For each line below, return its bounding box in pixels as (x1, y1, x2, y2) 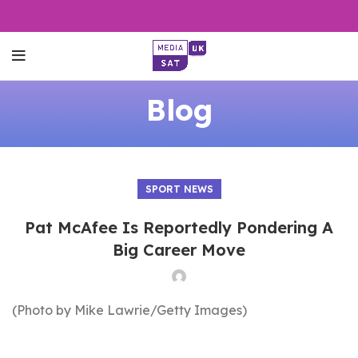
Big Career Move (113, 240, 245, 260)
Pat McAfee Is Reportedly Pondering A (25, 217, 333, 237)
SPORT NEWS (145, 183, 213, 195)
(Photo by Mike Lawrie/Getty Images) (12, 302, 247, 318)
